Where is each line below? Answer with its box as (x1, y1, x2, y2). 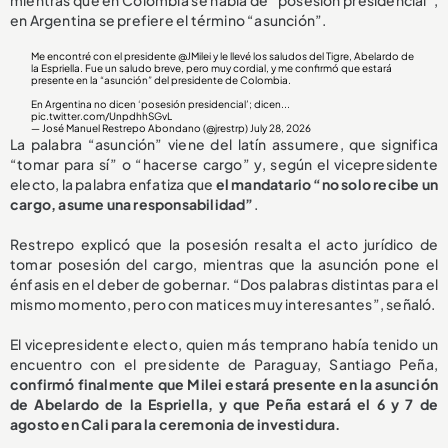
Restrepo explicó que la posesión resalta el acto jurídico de (10, 235, 438, 254)
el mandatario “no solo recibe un (215, 175, 438, 194)
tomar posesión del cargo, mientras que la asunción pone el (10, 255, 438, 274)
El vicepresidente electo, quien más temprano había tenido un (10, 335, 438, 354)
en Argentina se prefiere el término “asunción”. (10, 11, 327, 30)
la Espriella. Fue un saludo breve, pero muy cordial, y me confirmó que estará (31, 62, 393, 75)
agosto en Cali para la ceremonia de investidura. (10, 415, 341, 434)
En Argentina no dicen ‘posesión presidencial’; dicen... (31, 98, 291, 111)
